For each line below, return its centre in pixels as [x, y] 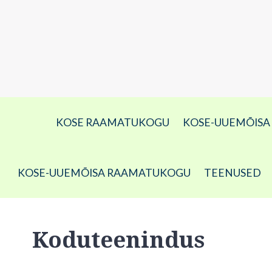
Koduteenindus [119, 240]
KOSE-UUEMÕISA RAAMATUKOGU [104, 173]
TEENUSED [233, 173]
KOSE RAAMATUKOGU [112, 122]
